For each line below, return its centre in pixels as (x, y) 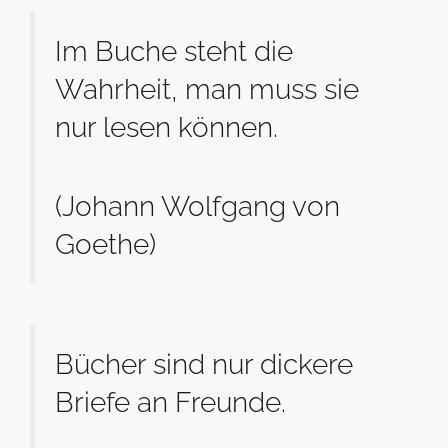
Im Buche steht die (174, 50)
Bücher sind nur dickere (204, 363)
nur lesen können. (166, 126)
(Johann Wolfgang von (197, 206)
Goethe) (105, 244)
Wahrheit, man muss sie (207, 88)
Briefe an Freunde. (170, 401)
